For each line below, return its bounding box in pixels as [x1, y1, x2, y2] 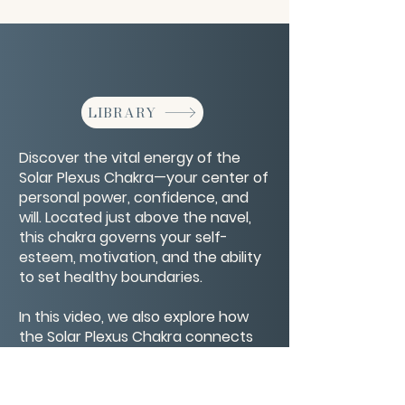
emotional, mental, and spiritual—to [19, 366, 265, 387]
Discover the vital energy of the [19, 147, 240, 168]
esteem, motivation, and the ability [19, 247, 261, 268]
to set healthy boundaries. [19, 267, 202, 287]
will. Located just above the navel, [19, 207, 251, 228]
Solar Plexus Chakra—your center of [19, 167, 268, 188]
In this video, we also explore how [19, 306, 249, 327]
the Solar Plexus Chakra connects [19, 326, 253, 347]
